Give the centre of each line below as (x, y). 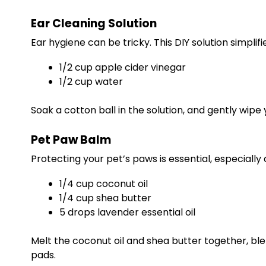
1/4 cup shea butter (105, 198)
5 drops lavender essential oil (127, 212)
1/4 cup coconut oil (104, 184)
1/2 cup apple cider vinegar (123, 67)
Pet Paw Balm (71, 140)
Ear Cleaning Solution (94, 23)
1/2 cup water (91, 82)
